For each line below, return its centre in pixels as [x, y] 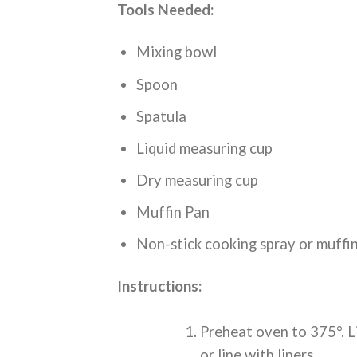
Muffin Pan [173, 212]
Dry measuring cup [198, 180]
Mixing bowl [177, 52]
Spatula [162, 116]
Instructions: [159, 286]
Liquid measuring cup [205, 148]
